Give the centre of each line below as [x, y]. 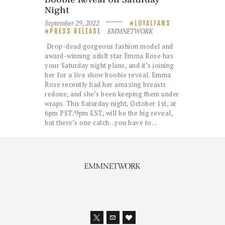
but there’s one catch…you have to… [101, 122]
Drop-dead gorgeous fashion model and [109, 46]
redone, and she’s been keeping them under [112, 94]
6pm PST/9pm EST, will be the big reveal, [109, 113]
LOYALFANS [153, 23]
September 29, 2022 [72, 23]
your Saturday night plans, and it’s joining [109, 65]
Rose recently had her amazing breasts [105, 84]
